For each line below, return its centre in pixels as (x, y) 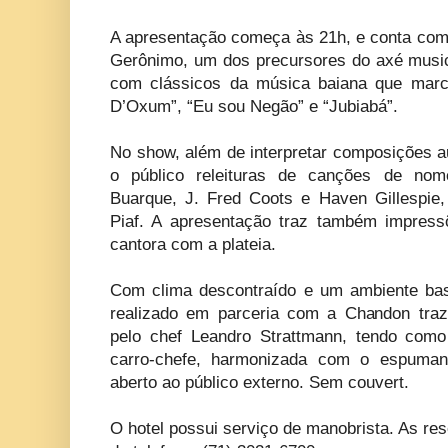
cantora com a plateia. (193, 245)
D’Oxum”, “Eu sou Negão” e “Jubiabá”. (254, 107)
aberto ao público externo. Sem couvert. (259, 383)
